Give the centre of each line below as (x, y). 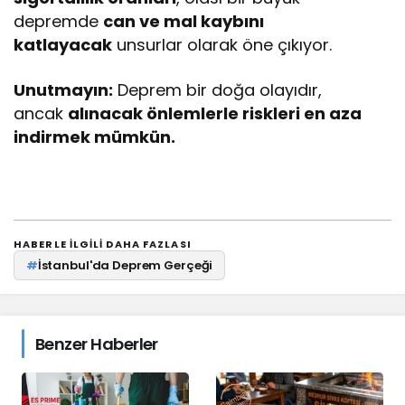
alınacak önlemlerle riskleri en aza (215, 114)
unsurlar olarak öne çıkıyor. (222, 45)
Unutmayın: (63, 90)
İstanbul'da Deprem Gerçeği (125, 265)
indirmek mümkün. (95, 137)
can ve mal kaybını (184, 22)
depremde (59, 22)
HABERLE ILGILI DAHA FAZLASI (103, 245)
